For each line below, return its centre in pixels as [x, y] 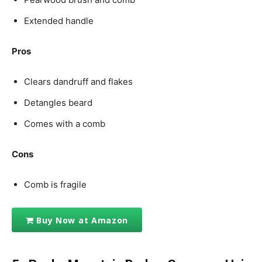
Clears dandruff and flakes [78, 82]
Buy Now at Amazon [82, 220]
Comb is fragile [55, 185]
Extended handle [59, 21]
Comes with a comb [65, 124]
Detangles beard [58, 103]
